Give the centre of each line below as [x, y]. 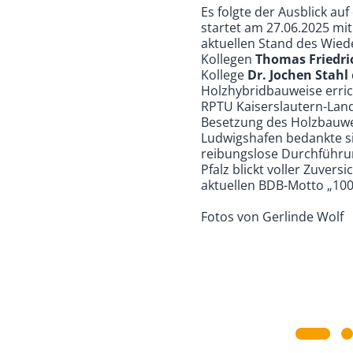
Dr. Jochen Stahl [298, 74]
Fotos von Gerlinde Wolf [273, 216]
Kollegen [229, 59]
